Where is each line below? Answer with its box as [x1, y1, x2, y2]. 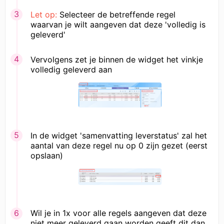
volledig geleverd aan [30, 64, 112, 75]
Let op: [30, 9, 57, 20]
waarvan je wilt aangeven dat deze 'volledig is [30, 19, 205, 30]
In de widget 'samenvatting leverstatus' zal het [30, 130, 207, 140]
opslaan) [30, 150, 63, 160]
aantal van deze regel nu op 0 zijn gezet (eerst [30, 140, 207, 150]
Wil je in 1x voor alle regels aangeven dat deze [30, 208, 206, 218]
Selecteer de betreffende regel [57, 9, 175, 20]
